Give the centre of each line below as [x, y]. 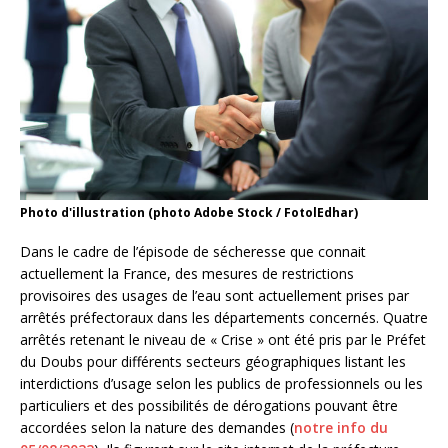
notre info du [341, 428]
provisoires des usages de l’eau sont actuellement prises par [214, 296]
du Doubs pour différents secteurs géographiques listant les [213, 362]
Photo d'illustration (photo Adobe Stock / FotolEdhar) [189, 213]
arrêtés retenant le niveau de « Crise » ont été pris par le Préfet [223, 340]
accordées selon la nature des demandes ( [157, 428]
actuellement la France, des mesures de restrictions [187, 274]
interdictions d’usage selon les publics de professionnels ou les [221, 384]
